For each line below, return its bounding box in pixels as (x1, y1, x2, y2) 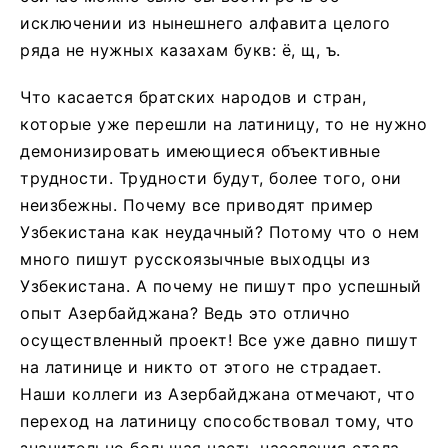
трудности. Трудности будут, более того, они (20, 167, 402, 188)
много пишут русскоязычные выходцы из (20, 248, 370, 269)
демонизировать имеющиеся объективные (20, 140, 380, 161)
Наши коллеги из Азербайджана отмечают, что (20, 383, 415, 404)
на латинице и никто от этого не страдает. (20, 356, 382, 377)
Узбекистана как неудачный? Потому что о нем (20, 221, 420, 242)
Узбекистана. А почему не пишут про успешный (20, 275, 422, 296)
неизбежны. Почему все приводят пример (20, 194, 374, 215)
